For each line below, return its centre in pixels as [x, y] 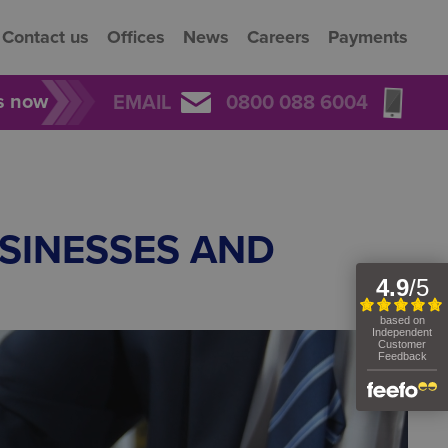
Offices [136, 37]
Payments [368, 37]
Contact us [45, 37]
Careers [278, 37]
